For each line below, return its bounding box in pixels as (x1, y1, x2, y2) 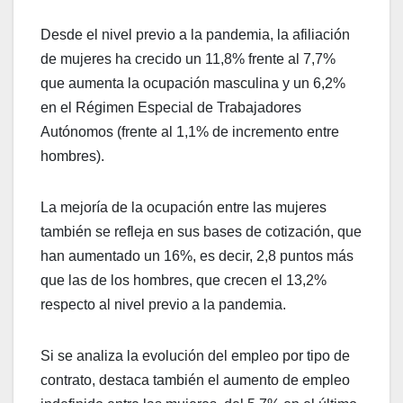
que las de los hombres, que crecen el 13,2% (40, 272, 327, 288)
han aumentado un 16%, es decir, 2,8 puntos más (40, 247, 354, 264)
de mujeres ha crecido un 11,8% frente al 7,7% (40, 50, 336, 67)
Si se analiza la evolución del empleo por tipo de (40, 347, 350, 363)
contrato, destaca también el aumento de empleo (40, 372, 350, 388)
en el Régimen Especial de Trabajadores (40, 99, 301, 115)
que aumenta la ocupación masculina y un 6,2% (40, 75, 345, 91)
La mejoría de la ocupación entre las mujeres (40, 199, 327, 215)
